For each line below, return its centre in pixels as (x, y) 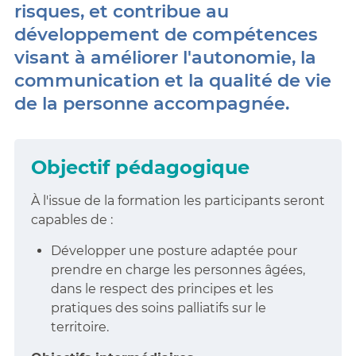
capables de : (72, 220)
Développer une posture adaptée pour (174, 251)
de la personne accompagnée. (151, 103)
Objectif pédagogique (140, 167)
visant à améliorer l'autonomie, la (165, 57)
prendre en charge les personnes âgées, (178, 270)
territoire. (79, 327)
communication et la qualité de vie (172, 80)
